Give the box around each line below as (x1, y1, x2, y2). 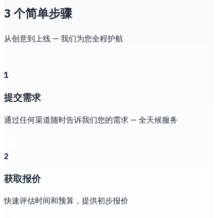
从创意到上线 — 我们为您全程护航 (4, 33, 123, 46)
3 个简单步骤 (4, 4, 72, 24)
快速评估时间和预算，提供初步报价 (4, 195, 128, 208)
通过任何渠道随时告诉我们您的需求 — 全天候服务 (4, 113, 178, 127)
